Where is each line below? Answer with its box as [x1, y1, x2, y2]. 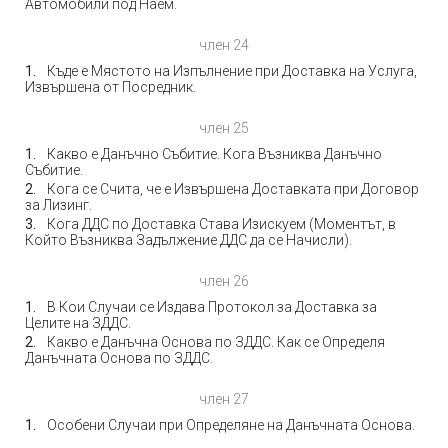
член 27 [199, 391, 249, 407]
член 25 [199, 120, 249, 136]
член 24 [199, 37, 249, 53]
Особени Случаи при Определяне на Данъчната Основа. [47, 417, 415, 433]
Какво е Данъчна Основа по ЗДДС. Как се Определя [47, 334, 385, 350]
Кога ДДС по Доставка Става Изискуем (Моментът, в [47, 216, 396, 232]
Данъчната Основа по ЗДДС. [25, 350, 213, 366]
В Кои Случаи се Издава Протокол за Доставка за [47, 299, 377, 315]
